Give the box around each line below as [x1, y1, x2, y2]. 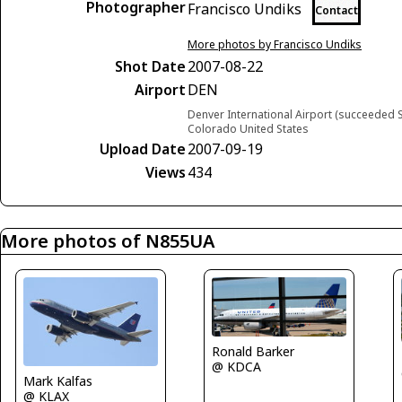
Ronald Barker [212, 343, 295, 361]
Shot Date [115, 56, 186, 76]
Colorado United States [188, 120, 309, 136]
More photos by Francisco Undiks [188, 36, 362, 52]
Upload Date [100, 138, 186, 159]
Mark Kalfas [23, 372, 92, 390]
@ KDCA [212, 358, 262, 376]
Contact [315, 2, 358, 18]
